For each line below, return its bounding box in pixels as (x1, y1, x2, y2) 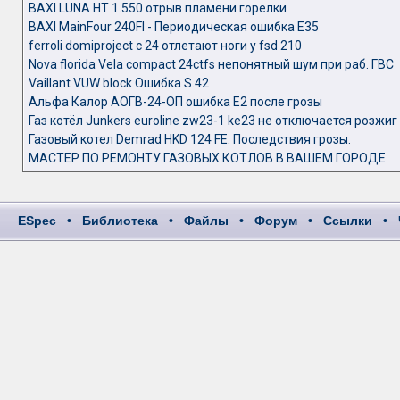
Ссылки (323, 213, 372, 228)
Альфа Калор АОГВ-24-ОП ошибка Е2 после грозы (28, 95, 322, 109)
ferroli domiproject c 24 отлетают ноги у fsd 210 (28, 38, 302, 53)
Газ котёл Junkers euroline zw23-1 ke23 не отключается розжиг (28, 113, 397, 128)
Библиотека (82, 213, 158, 228)
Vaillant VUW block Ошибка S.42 (28, 76, 209, 90)
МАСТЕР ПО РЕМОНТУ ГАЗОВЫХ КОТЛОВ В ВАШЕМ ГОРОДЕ (28, 151, 386, 165)
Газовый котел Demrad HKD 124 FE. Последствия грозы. (28, 132, 351, 146)
